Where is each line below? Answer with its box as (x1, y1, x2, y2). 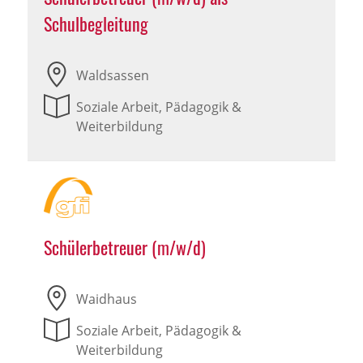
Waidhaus (75, 290, 137, 309)
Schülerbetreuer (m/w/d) (43, 234, 206, 261)
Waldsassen (75, 66, 149, 85)
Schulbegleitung (43, 11, 148, 37)
